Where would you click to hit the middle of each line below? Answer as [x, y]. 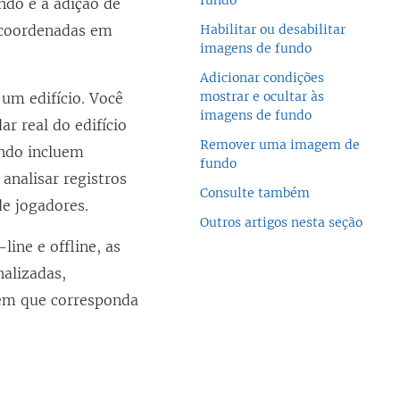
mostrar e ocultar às [262, 96]
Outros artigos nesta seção [281, 222]
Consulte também [255, 193]
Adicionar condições [262, 78]
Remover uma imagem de [280, 145]
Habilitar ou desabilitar [273, 29]
